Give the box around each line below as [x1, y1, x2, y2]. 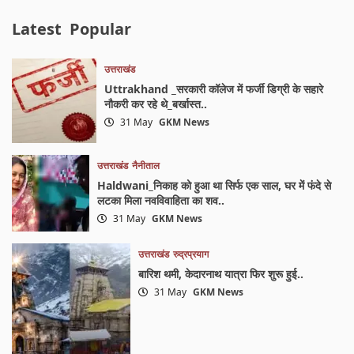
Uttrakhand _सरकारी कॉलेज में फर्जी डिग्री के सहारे [104, 81, 323, 97]
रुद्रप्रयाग [173, 247, 209, 262]
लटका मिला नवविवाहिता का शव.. [96, 192, 224, 208]
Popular [70, 18, 132, 40]
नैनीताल [131, 158, 160, 172]
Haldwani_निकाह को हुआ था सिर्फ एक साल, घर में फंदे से [96, 177, 331, 193]
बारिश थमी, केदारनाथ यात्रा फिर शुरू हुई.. [138, 266, 304, 282]
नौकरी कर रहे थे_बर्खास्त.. [104, 96, 207, 112]
